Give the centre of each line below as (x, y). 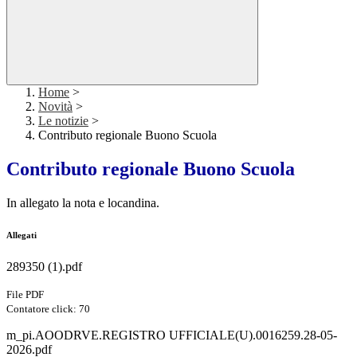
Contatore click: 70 (48, 309)
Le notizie (63, 121)
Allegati (22, 235)
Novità (55, 107)
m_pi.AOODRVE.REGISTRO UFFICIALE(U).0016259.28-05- (172, 335)
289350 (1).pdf (44, 267)
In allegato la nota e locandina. (83, 203)
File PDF (25, 295)
